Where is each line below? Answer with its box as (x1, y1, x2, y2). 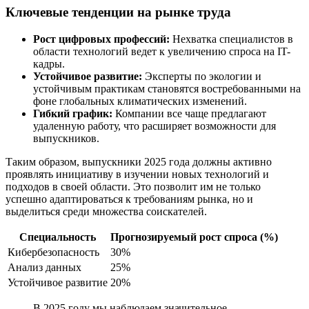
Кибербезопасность (8, 246, 99, 259)
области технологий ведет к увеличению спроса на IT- (33, 46, 290, 58)
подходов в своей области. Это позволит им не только (6, 181, 261, 193)
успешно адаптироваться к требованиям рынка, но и (6, 193, 253, 206)
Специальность (19, 231, 96, 243)
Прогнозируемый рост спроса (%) (110, 231, 278, 243)
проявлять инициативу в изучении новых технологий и (6, 168, 269, 181)
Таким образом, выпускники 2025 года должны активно (6, 156, 272, 168)
